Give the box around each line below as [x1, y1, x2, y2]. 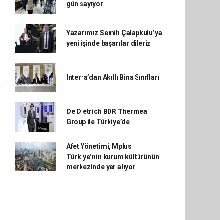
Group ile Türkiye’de [66, 117, 130, 126]
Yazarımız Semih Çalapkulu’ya [66, 28, 162, 37]
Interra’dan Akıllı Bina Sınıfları [66, 73, 160, 82]
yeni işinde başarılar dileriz [66, 39, 151, 47]
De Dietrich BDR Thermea [66, 107, 147, 115]
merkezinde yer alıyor [66, 163, 136, 171]
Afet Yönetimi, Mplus [66, 142, 132, 150]
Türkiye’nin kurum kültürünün [66, 152, 159, 161]
